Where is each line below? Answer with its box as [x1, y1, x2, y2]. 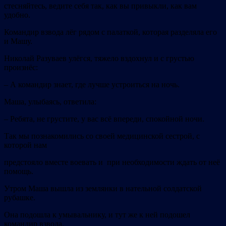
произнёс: [4, 63, 38, 72]
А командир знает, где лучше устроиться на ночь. [10, 80, 180, 89]
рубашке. [4, 193, 35, 202]
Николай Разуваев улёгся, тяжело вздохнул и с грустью [4, 54, 194, 63]
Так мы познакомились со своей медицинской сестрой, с [4, 132, 200, 141]
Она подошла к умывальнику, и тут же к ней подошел [4, 210, 190, 219]
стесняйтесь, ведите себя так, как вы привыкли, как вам [4, 2, 197, 11]
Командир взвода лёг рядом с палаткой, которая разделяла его [4, 28, 217, 37]
